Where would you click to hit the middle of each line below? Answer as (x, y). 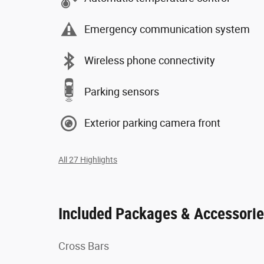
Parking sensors (122, 92)
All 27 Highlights (88, 159)
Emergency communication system (167, 29)
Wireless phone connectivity (150, 60)
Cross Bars (84, 246)
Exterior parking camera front (152, 123)
